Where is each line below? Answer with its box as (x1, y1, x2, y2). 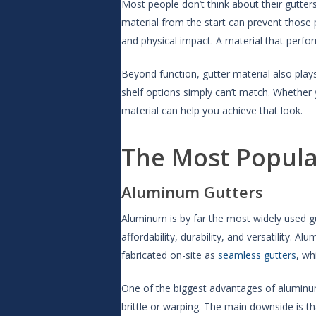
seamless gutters (218, 248, 296, 262)
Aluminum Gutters (121, 181, 263, 202)
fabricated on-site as (121, 248, 218, 262)
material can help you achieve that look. (121, 104, 303, 117)
